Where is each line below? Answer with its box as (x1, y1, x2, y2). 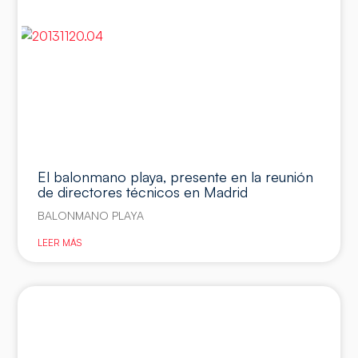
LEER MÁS (38, 236, 82, 249)
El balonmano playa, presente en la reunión (38, 167, 314, 185)
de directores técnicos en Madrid (38, 182, 249, 201)
